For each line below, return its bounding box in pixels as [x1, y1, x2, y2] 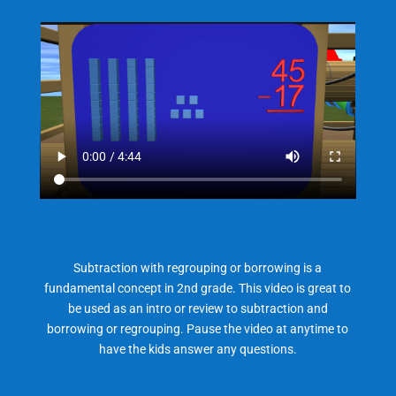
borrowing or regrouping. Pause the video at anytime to [47, 321, 349, 336]
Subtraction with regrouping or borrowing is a [73, 260, 323, 275]
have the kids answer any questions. [98, 341, 297, 356]
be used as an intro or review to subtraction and [67, 301, 328, 316]
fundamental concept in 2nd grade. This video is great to [44, 280, 352, 295]
